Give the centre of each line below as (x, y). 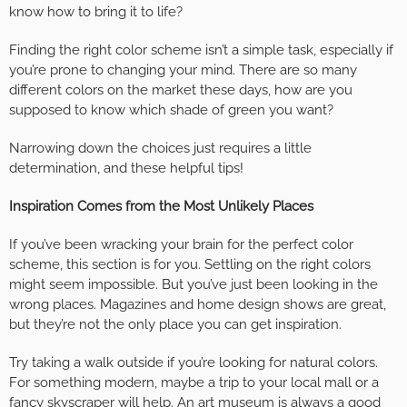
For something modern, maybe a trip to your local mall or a (194, 383)
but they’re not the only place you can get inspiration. (175, 325)
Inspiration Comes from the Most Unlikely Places (161, 207)
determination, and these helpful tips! (126, 169)
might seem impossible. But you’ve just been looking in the (194, 285)
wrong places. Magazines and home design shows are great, (198, 305)
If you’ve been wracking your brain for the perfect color (181, 245)
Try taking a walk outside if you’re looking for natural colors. (194, 363)
